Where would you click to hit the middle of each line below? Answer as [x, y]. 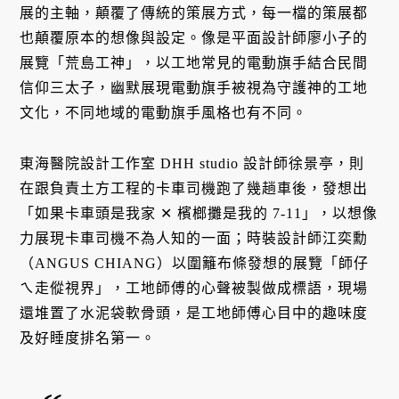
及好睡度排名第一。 [88, 338]
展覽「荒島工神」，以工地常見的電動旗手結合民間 [194, 62]
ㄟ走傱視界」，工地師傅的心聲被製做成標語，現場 [194, 288]
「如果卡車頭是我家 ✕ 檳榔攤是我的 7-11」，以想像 [199, 213]
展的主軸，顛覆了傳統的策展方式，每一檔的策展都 [194, 12]
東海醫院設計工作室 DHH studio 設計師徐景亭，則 [192, 163]
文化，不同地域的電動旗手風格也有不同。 [164, 112]
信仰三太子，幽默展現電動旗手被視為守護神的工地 [194, 87]
